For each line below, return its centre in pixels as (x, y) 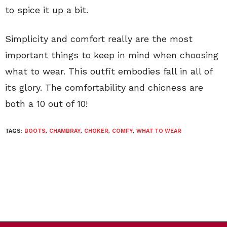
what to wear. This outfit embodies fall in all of (109, 71)
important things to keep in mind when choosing (112, 55)
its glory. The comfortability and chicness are (104, 87)
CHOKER (96, 131)
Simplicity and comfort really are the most (99, 39)
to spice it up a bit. (47, 10)
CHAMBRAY (65, 131)
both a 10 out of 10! (46, 103)
